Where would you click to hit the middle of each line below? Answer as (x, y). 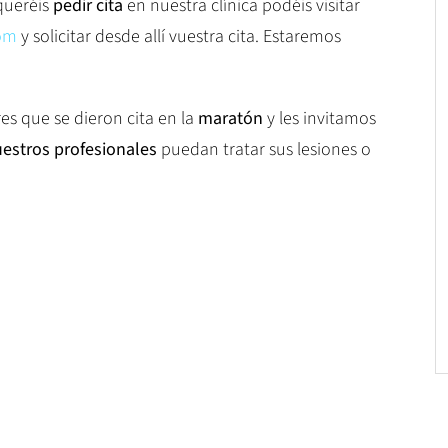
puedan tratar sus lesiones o (264, 149)
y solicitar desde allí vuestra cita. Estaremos (179, 36)
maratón (230, 118)
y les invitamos (319, 118)
